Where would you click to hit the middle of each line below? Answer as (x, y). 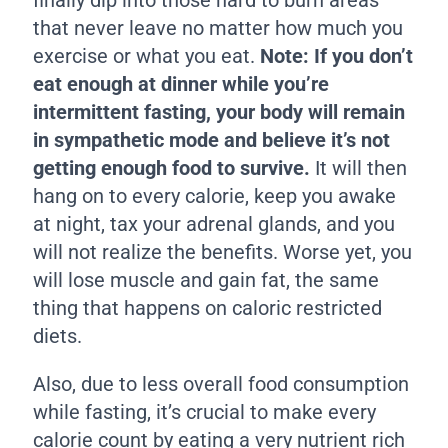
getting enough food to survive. (172, 167)
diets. (58, 335)
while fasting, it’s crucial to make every (205, 411)
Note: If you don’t (337, 55)
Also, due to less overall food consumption (221, 383)
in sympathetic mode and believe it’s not (212, 139)
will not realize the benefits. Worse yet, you (223, 251)
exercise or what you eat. (147, 55)
